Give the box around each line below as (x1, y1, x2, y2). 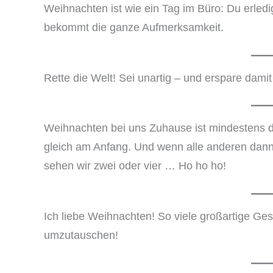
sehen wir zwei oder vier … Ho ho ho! (44, 160, 226, 172)
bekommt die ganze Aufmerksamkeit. (44, 21, 224, 34)
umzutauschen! (44, 229, 118, 242)
